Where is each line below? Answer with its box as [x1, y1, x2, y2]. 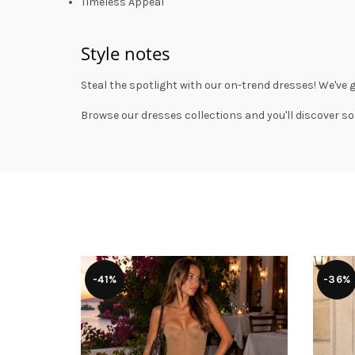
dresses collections [141, 109, 242, 122]
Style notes [81, 41, 170, 65]
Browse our [81, 109, 141, 122]
